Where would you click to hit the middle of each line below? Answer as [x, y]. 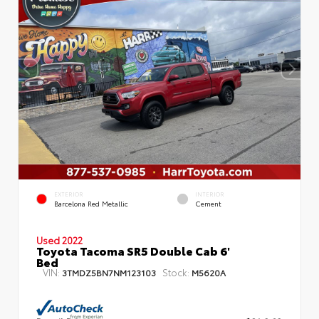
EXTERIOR [69, 194]
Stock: [176, 272]
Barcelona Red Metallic [91, 203]
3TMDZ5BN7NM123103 [109, 272]
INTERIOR [210, 194]
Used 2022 [59, 240]
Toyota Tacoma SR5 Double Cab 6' [133, 250]
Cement [208, 203]
